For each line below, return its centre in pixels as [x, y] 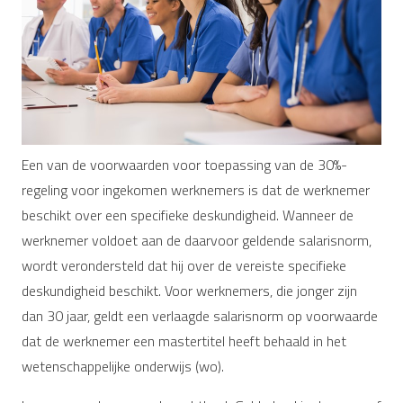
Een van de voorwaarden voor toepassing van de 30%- [184, 164]
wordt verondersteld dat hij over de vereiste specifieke [184, 265]
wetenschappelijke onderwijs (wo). [123, 366]
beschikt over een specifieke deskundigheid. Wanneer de [188, 215]
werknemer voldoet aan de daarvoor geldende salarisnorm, [197, 240]
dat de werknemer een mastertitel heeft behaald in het [184, 340]
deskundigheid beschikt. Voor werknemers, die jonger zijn [189, 290]
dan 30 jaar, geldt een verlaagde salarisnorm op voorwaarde [200, 315]
